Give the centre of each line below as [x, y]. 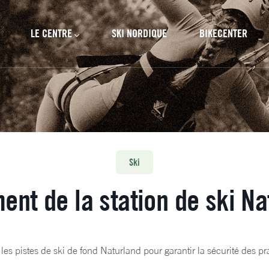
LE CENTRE [51, 33]
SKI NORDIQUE [139, 33]
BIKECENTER [223, 33]
